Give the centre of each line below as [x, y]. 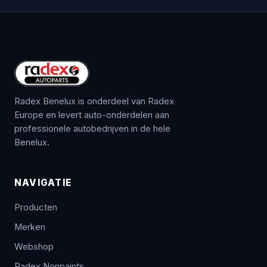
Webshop [34, 246]
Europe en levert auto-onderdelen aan [92, 115]
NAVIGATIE [43, 182]
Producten [36, 207]
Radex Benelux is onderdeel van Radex [94, 101]
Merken [30, 227]
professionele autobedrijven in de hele [92, 128]
